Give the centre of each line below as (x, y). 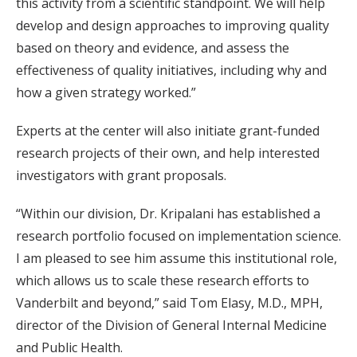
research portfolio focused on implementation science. (178, 236)
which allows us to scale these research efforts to (163, 280)
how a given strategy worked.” (106, 92)
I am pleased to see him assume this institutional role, (177, 258)
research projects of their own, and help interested (168, 153)
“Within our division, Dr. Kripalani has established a (168, 214)
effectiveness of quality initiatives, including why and (171, 70)
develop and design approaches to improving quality (173, 25)
